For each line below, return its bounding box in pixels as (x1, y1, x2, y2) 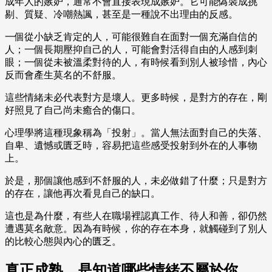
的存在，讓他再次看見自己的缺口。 (5, 188, 160, 199)
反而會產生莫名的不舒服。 (5, 70, 121, 81)
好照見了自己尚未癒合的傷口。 (5, 105, 141, 116)
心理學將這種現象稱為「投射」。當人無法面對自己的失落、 (5, 127, 267, 138)
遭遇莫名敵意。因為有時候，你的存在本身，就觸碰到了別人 (5, 223, 267, 234)
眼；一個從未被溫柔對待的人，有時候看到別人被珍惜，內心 (5, 57, 267, 68)
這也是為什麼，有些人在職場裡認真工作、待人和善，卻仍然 (5, 211, 267, 222)
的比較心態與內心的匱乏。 (5, 236, 121, 247)
